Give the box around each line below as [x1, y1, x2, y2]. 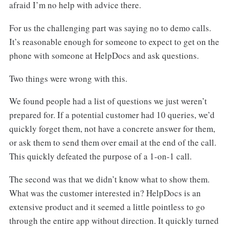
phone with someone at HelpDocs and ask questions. [9, 49, 199, 61]
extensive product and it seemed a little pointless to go [9, 201, 205, 213]
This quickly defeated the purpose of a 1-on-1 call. [9, 150, 192, 163]
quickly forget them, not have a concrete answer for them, [9, 123, 215, 135]
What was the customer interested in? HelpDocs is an [9, 187, 201, 199]
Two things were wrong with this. [9, 72, 127, 84]
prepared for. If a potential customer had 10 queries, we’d [9, 109, 215, 121]
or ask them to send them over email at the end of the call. [9, 136, 216, 149]
